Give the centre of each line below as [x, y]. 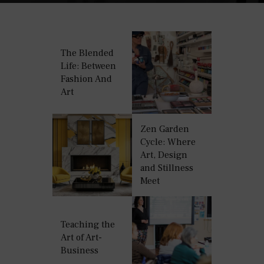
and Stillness [166, 168]
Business [79, 250]
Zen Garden [164, 129]
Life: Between [88, 66]
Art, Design [164, 155]
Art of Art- [81, 237]
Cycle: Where [168, 142]
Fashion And [86, 79]
